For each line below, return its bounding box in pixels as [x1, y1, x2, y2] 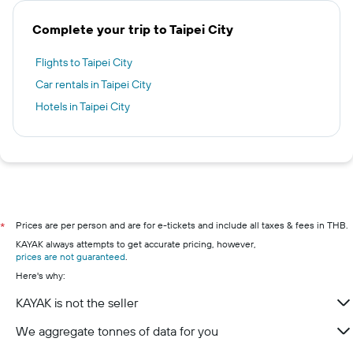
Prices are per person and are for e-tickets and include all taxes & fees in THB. [16, 219, 348, 231]
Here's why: [16, 269, 65, 281]
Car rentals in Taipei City [35, 77, 151, 91]
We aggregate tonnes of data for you [16, 323, 218, 339]
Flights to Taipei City [35, 55, 132, 69]
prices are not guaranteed [16, 251, 125, 262]
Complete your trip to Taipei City [32, 21, 233, 37]
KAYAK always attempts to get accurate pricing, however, [16, 238, 256, 250]
